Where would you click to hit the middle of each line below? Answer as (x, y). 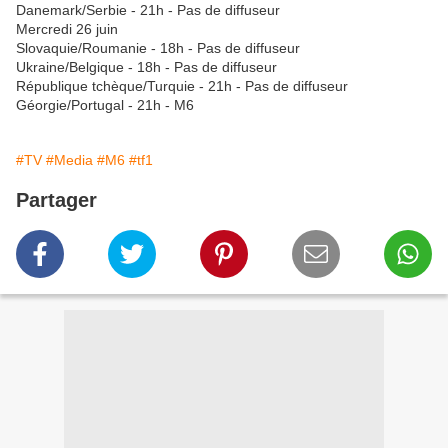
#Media (69, 159)
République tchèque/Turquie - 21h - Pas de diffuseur (182, 85)
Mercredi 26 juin (67, 28)
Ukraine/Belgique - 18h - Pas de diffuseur (146, 66)
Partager (56, 199)
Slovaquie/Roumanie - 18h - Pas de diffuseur (158, 47)
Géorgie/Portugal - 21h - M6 (105, 104)
